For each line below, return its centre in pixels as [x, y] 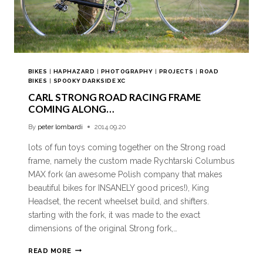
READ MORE [50, 250]
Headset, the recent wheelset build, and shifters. [119, 201]
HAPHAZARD [74, 71]
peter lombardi [60, 127]
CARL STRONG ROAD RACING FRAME [114, 97]
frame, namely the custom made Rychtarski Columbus [131, 161]
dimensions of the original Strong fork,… [103, 228]
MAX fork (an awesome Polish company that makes [125, 174]
